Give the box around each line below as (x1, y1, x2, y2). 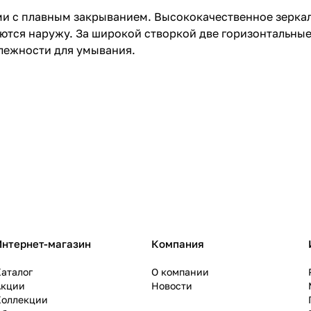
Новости (151, 280, 192, 292)
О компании (151, 266, 209, 278)
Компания (151, 237, 204, 251)
